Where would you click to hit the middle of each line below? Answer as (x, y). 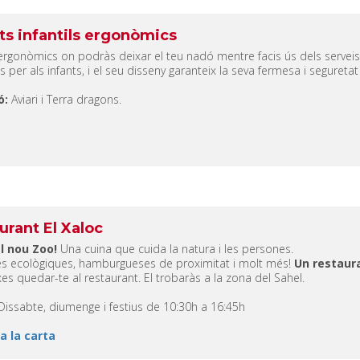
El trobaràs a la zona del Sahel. (226, 277)
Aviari (26, 99)
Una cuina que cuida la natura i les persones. (177, 248)
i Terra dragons (80, 99)
